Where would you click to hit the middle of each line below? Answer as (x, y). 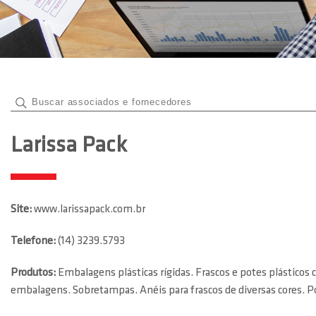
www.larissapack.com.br (90, 209)
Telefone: (34, 241)
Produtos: (34, 273)
